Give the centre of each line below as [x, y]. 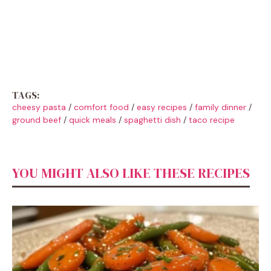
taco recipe [212, 119]
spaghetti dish [152, 119]
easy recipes [162, 107]
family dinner [220, 107]
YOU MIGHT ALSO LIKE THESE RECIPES [131, 173]
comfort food [101, 107]
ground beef [37, 119]
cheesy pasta [39, 107]
